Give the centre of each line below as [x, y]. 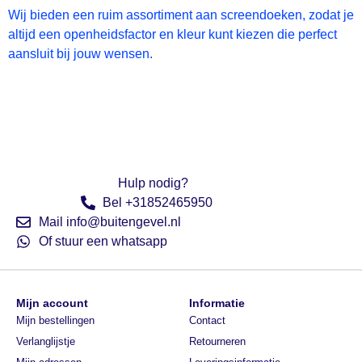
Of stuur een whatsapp [103, 242]
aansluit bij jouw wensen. [82, 53]
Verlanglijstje [46, 342]
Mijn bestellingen [55, 321]
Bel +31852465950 [158, 203]
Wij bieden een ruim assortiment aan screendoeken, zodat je [181, 15]
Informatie [217, 303]
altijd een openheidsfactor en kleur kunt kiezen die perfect [173, 34]
